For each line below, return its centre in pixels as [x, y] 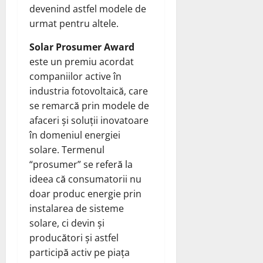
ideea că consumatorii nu [85, 179]
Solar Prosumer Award [82, 47]
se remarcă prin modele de [89, 105]
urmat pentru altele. [74, 23]
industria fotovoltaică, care [89, 91]
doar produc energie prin [85, 193]
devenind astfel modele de [88, 9]
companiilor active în [75, 76]
